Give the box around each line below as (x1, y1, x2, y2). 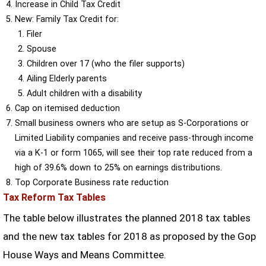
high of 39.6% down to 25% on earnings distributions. (14, 162, 222, 173)
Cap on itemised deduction (14, 103, 120, 113)
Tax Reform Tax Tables (2, 191, 106, 203)
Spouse (26, 43, 56, 54)
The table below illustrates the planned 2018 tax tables (2, 211, 251, 224)
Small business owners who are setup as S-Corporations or (14, 118, 249, 128)
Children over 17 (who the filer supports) (26, 58, 185, 69)
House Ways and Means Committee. (2, 248, 166, 261)
